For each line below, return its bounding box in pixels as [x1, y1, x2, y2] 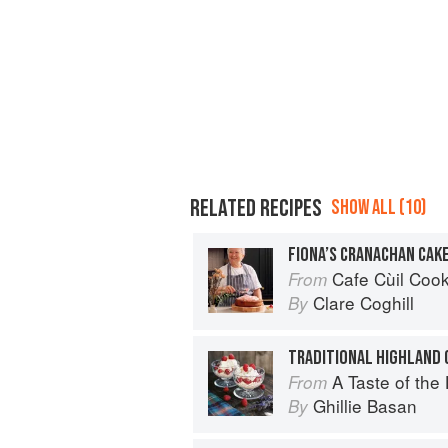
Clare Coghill [313, 289, 414, 315]
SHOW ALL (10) [331, 194, 426, 220]
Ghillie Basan [313, 392, 417, 418]
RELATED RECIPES [190, 193, 322, 223]
